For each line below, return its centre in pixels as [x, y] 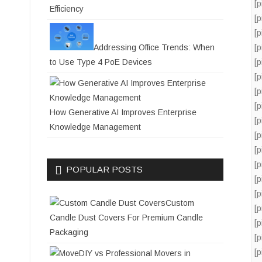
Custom [180, 203]
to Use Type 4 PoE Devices [101, 62]
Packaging [69, 232]
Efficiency [67, 9]
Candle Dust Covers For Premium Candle [126, 217]
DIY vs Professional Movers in [135, 253]
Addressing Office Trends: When [154, 47]
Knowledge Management [95, 127]
